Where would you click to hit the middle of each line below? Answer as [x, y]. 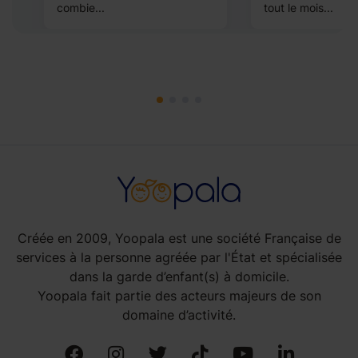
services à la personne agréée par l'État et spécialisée [179, 257]
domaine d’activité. [179, 314]
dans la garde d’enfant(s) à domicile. [179, 276]
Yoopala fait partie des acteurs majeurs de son [179, 295]
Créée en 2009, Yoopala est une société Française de [179, 238]
